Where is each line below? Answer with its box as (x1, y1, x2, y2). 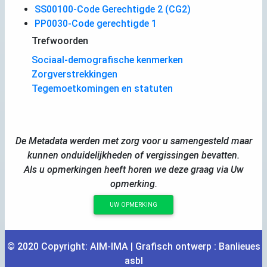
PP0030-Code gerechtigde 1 (35, 17, 157, 29)
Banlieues (218, 240, 260, 252)
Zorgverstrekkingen (32, 68, 117, 80)
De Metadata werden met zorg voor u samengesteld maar (15, 135, 252, 147)
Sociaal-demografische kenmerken (32, 54, 183, 66)
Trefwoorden (32, 35, 88, 46)
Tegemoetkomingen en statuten (32, 82, 173, 94)
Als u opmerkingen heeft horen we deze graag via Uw (23, 163, 244, 175)
